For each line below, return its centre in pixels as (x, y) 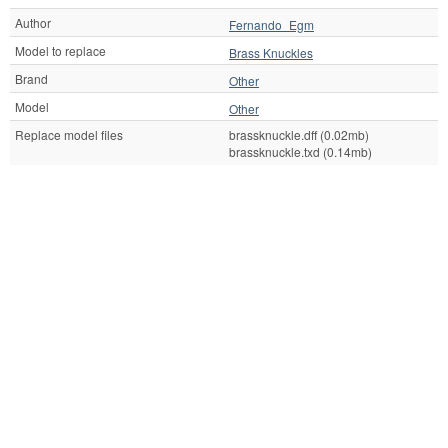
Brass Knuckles (271, 52)
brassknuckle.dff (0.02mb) (299, 135)
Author (33, 23)
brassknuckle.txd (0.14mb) (300, 152)
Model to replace (60, 51)
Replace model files (69, 135)
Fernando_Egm (271, 24)
